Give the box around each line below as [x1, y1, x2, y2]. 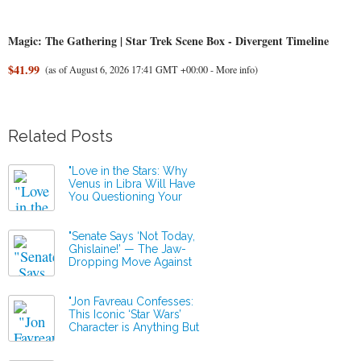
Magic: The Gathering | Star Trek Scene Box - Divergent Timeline [8, 31, 329, 49]
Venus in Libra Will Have [68, 176, 195, 190]
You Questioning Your [68, 189, 182, 203]
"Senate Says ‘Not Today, [68, 229, 195, 243]
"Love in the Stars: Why [68, 164, 188, 177]
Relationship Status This [68, 202, 191, 216]
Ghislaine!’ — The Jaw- [68, 242, 186, 255]
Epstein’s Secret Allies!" [68, 268, 186, 281]
